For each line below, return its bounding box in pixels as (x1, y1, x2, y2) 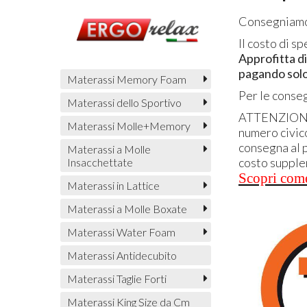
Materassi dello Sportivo (66, 95, 182, 109)
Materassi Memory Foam (66, 72, 186, 86)
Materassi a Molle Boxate (66, 201, 187, 215)
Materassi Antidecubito (66, 248, 177, 262)
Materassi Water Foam (66, 225, 175, 238)
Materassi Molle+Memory (66, 119, 191, 132)
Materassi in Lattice (66, 178, 160, 192)
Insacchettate (66, 155, 133, 169)
